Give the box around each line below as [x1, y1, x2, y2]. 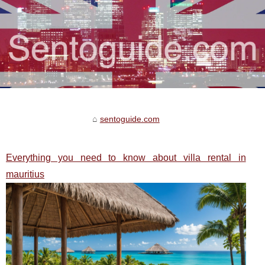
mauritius [6, 169, 44, 180]
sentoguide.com [99, 114, 160, 124]
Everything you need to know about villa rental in [6, 153, 246, 163]
